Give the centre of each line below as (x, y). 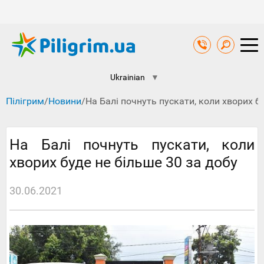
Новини (65, 101)
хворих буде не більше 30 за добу (123, 163)
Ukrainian (128, 77)
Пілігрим (25, 101)
